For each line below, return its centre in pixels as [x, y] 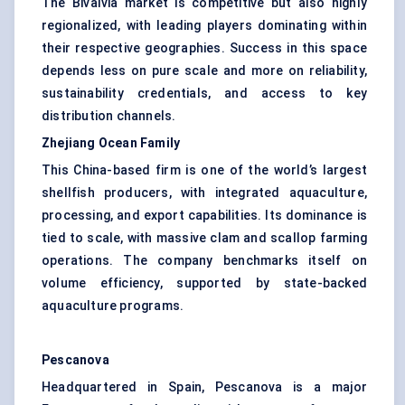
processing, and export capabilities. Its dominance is [204, 216]
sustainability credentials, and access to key [204, 94]
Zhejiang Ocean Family [111, 143]
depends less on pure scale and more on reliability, [204, 71]
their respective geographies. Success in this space [204, 48]
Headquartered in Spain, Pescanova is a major [204, 387]
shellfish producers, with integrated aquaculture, [204, 193]
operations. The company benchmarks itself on [204, 261]
